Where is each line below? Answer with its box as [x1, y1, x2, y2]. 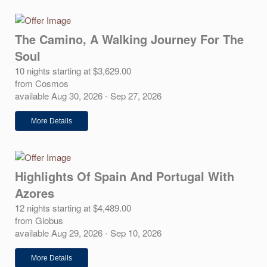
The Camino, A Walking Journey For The [15, 30, 244, 48]
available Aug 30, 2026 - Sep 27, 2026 [15, 89, 162, 103]
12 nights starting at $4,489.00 [15, 201, 131, 214]
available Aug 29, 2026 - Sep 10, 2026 [15, 226, 162, 239]
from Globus [15, 213, 63, 226]
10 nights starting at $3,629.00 [15, 64, 131, 77]
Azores [15, 184, 54, 201]
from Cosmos [15, 77, 69, 90]
